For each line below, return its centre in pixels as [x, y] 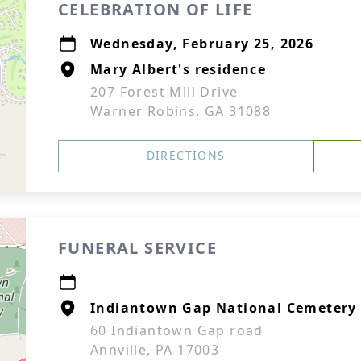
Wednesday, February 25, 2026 [202, 44]
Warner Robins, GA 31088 [181, 111]
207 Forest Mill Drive [164, 92]
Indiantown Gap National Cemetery [224, 308]
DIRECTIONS [186, 155]
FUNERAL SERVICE [137, 248]
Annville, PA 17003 [155, 350]
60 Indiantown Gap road [177, 330]
